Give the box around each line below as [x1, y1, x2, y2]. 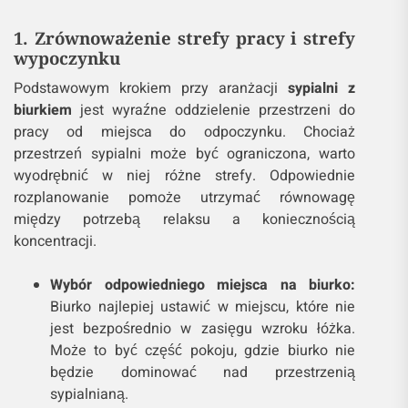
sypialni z [288, 77, 356, 100]
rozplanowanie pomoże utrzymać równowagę [14, 187, 356, 209]
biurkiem [14, 99, 72, 122]
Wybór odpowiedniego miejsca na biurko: [50, 274, 356, 297]
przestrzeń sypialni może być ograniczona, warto [14, 143, 356, 166]
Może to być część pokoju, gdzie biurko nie [50, 340, 356, 362]
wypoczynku [14, 46, 120, 70]
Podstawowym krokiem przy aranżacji [14, 77, 289, 100]
